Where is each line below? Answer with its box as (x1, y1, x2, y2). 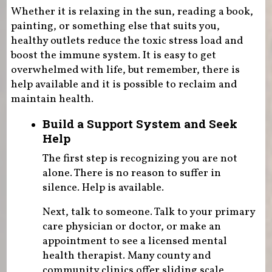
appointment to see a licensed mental (42, 234, 227, 250)
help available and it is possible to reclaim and (10, 77, 237, 93)
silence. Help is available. (42, 180, 164, 196)
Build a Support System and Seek (42, 116, 237, 132)
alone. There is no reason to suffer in (42, 166, 221, 182)
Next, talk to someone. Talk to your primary (42, 205, 255, 220)
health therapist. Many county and (42, 248, 211, 264)
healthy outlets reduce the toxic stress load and (10, 33, 243, 49)
